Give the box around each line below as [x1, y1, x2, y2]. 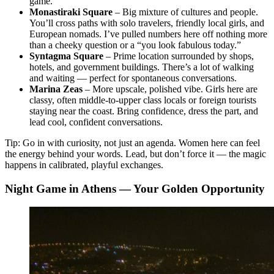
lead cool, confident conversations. [29, 116, 163, 127]
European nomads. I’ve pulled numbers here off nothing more [29, 28, 267, 39]
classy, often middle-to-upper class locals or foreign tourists [29, 94, 256, 105]
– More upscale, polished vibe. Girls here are [83, 83, 257, 94]
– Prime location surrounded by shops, [103, 50, 254, 61]
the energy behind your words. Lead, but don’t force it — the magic [5, 148, 266, 159]
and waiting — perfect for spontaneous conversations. [29, 72, 237, 83]
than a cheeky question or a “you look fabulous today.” [29, 39, 241, 50]
